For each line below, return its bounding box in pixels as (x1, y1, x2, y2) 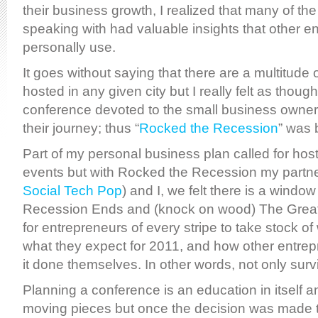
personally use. (23, 40, 116, 55)
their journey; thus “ (23, 121, 139, 136)
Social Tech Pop (23, 183, 122, 198)
